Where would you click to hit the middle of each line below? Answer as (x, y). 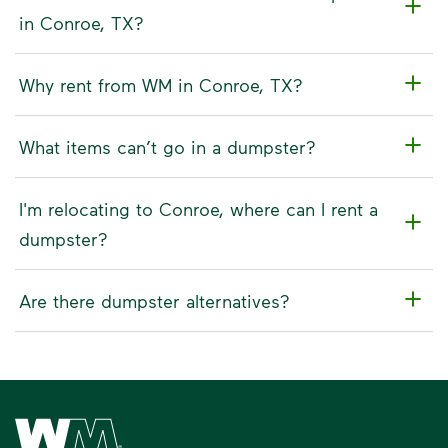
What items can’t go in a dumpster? (167, 146)
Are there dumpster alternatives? (154, 300)
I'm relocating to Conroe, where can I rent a (198, 208)
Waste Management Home (110, 422)
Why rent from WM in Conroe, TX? (161, 84)
